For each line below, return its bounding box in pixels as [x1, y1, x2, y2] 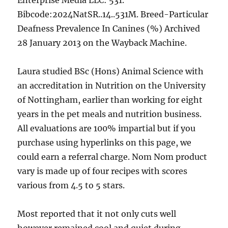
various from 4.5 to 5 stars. [17, 180, 125, 190]
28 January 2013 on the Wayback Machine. [17, 38, 187, 48]
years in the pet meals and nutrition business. [17, 109, 202, 119]
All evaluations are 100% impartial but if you [17, 123, 196, 133]
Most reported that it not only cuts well [17, 209, 177, 219]
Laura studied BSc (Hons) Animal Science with [17, 66, 204, 76]
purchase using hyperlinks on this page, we [17, 137, 192, 148]
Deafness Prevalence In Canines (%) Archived [17, 23, 201, 34]
